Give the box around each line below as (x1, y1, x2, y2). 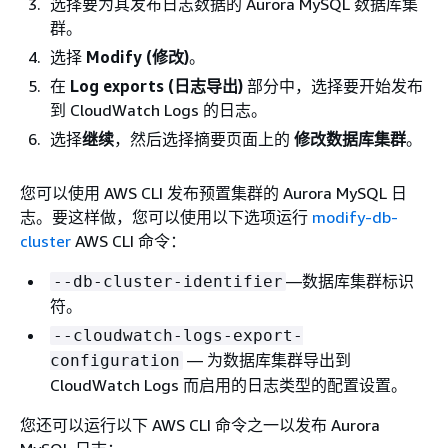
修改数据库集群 (294, 129, 406, 149)
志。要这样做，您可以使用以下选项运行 (20, 207, 312, 227)
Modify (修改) (86, 47, 189, 67)
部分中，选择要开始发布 (243, 76, 423, 96)
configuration (50, 351, 180, 370)
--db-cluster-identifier (53, 272, 283, 291)
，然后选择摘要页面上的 (114, 129, 294, 149)
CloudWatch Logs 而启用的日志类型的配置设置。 (50, 375, 407, 395)
